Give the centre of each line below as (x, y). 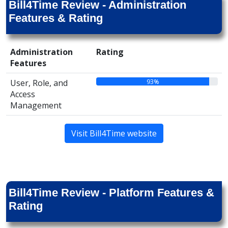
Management (36, 105)
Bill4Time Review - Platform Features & (111, 193)
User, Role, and (39, 83)
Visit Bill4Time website (114, 133)
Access (23, 94)
